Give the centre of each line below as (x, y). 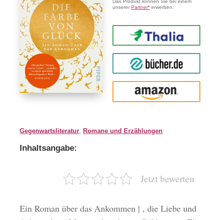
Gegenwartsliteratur (50, 131)
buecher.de (156, 63)
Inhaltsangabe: (49, 148)
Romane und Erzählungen (123, 131)
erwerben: (162, 7)
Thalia (156, 35)
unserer (122, 7)
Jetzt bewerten (167, 178)
